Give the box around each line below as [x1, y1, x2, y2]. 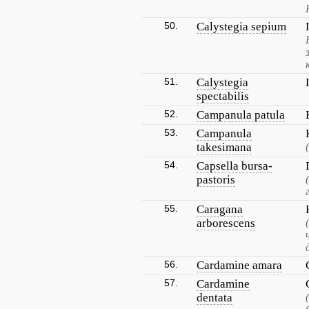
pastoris [197, 173, 235, 186]
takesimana [197, 141, 252, 154]
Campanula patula [197, 108, 285, 121]
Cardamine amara [197, 259, 282, 272]
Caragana [197, 203, 243, 216]
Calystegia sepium [197, 20, 286, 33]
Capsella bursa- [197, 159, 272, 172]
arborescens [197, 217, 255, 230]
